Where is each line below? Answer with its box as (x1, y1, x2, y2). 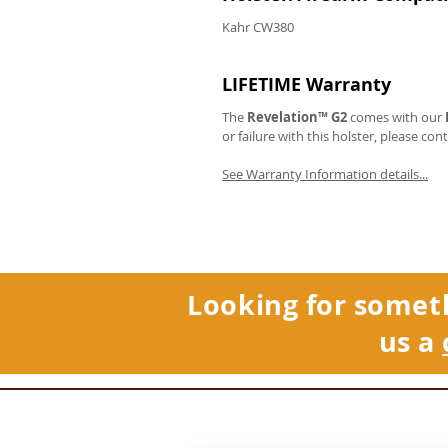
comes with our (347, 108, 445, 126)
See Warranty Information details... (222, 165, 428, 183)
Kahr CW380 (222, 18, 294, 36)
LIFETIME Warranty (222, 72, 391, 97)
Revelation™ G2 (247, 108, 347, 126)
